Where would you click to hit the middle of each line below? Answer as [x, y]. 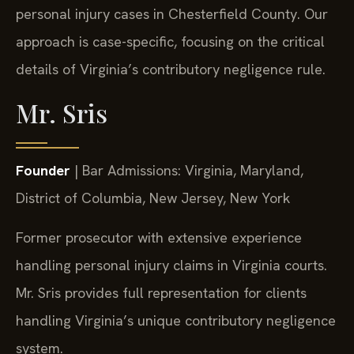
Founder [43, 171]
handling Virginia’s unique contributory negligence [176, 320]
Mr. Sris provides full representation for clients [161, 292]
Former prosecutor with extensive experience [159, 237]
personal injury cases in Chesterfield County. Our [172, 13]
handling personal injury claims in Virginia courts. [171, 265]
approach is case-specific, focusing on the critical [170, 41]
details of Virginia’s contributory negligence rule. [171, 69]
